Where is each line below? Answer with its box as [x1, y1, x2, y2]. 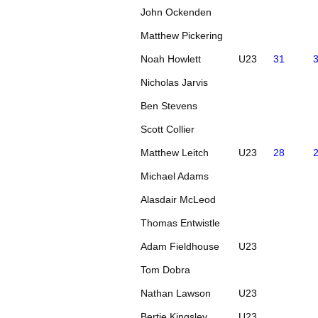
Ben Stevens [141, 99, 198, 111]
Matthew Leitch [141, 146, 209, 158]
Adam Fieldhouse [141, 240, 220, 252]
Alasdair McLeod [141, 193, 216, 205]
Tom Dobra [141, 263, 191, 275]
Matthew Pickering [141, 29, 224, 41]
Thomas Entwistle [141, 216, 221, 229]
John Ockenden [141, 6, 212, 18]
